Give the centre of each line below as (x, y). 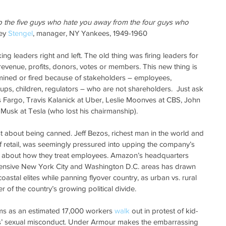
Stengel (20, 33)
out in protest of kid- (164, 210)
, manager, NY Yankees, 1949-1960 (90, 33)
